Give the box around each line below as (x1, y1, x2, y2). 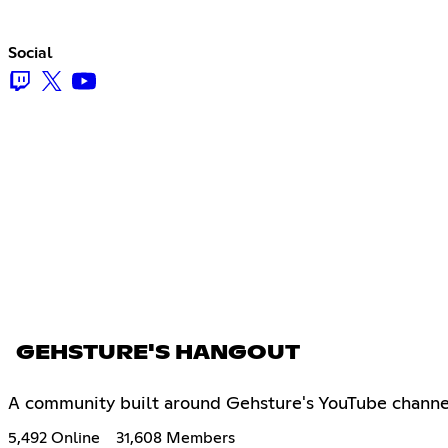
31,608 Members (116, 429, 235, 446)
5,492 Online (8, 429, 100, 446)
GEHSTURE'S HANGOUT (16, 342, 300, 363)
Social (8, 44, 53, 61)
